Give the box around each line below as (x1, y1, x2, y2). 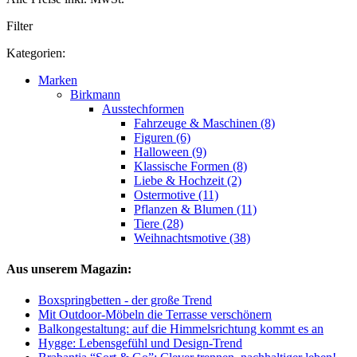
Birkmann (70, 87, 120, 101)
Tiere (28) (134, 216, 183, 230)
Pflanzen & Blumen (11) (134, 202, 257, 216)
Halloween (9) (134, 144, 206, 159)
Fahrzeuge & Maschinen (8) (134, 116, 275, 130)
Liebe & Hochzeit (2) (134, 173, 241, 187)
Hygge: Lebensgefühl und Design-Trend (38, 336, 242, 351)
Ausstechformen (102, 101, 184, 116)
